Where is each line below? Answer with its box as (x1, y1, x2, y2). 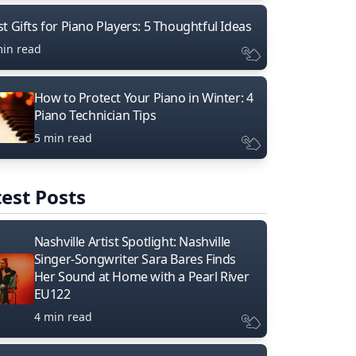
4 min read (33, 308, 92, 324)
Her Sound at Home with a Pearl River (33, 267, 250, 285)
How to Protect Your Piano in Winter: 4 (33, 88, 253, 106)
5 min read (33, 130, 92, 145)
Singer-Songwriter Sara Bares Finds (33, 250, 237, 268)
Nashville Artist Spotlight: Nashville (33, 232, 230, 250)
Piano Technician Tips (33, 106, 157, 124)
